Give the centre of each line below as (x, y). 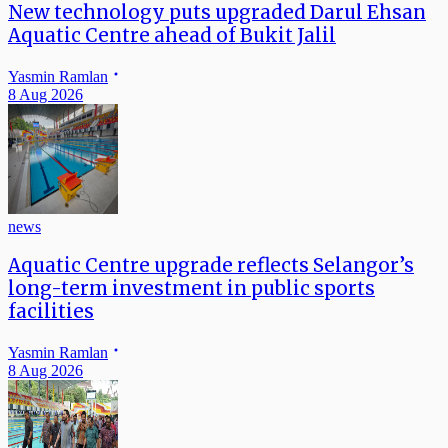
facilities (51, 312)
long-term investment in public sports (191, 289)
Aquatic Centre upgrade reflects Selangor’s (211, 266)
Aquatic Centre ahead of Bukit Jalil (172, 36)
